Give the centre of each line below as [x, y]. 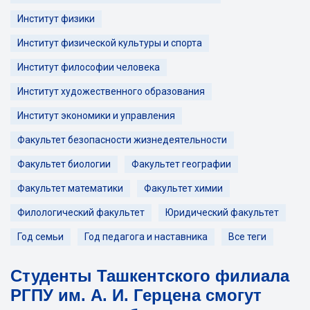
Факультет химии [183, 188]
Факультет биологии [64, 164]
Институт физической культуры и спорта [110, 43]
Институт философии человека [89, 67]
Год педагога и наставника [146, 237]
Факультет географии [181, 164]
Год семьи [40, 237]
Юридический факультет [222, 212]
